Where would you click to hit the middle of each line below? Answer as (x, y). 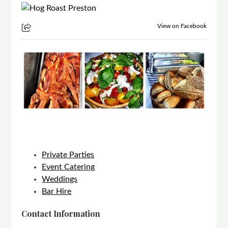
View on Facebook (182, 26)
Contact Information (61, 214)
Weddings (60, 179)
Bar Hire (57, 192)
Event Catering (68, 167)
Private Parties (68, 155)
